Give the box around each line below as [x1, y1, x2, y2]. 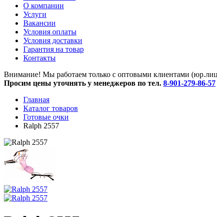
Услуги [23, 10, 46, 18]
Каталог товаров [23, 104, 78, 112]
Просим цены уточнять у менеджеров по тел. [4, 79, 163, 87]
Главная [23, 95, 49, 104]
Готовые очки [23, 113, 69, 121]
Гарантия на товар [23, 45, 84, 53]
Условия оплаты [23, 28, 77, 36]
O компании [23, 1, 64, 10]
